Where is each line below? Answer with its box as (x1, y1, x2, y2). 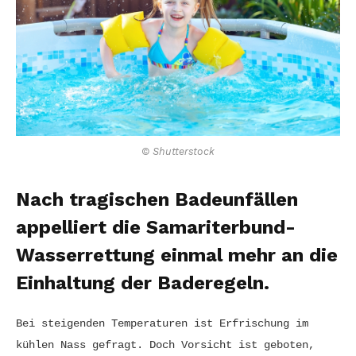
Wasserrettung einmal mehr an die (16, 243, 338, 266)
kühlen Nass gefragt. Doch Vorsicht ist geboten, (16, 338, 315, 351)
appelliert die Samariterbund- (16, 215, 296, 238)
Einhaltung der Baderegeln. (16, 271, 269, 294)
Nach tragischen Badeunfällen (16, 188, 298, 211)
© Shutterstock (141, 145, 215, 157)
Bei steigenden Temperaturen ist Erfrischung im (16, 316, 308, 330)
